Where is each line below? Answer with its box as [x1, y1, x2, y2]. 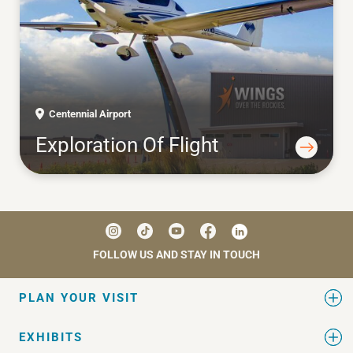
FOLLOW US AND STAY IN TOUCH [93, 248, 260, 262]
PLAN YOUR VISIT [19, 291, 139, 306]
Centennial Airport [49, 107, 131, 120]
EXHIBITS [19, 330, 83, 345]
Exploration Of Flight [35, 132, 219, 157]
